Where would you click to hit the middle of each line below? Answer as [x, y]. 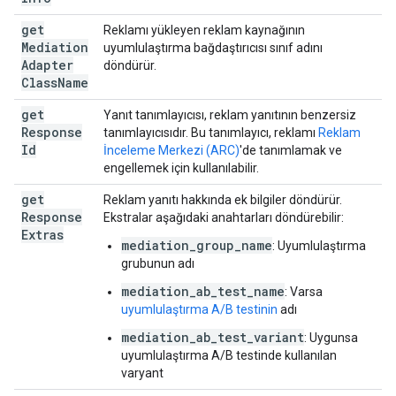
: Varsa [304, 292]
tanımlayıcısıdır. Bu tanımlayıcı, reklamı [211, 133]
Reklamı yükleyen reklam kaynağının [204, 30]
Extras [42, 235]
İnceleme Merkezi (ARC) [171, 150]
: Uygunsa [331, 338]
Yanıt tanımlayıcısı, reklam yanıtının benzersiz [230, 115]
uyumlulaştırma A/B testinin [199, 309]
